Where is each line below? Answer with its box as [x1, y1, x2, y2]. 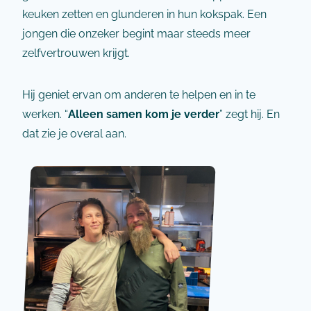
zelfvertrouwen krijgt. [22, 47, 130, 60]
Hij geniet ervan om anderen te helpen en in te [22, 88, 255, 101]
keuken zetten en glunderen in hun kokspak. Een [22, 8, 267, 21]
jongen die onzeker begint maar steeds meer [22, 27, 251, 40]
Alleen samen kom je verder [68, 108, 219, 121]
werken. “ [22, 108, 68, 121]
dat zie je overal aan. [22, 127, 126, 140]
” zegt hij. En [219, 108, 280, 121]
